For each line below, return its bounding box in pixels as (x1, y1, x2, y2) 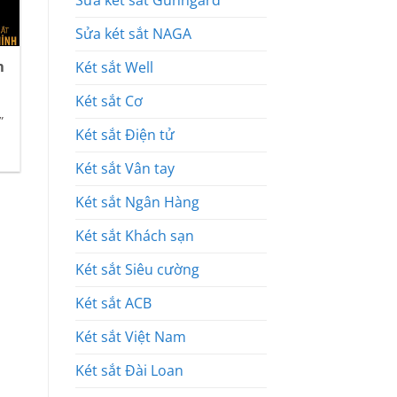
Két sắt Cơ (74, 91, 143, 112)
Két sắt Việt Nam (74, 327, 186, 347)
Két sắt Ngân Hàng (74, 192, 199, 213)
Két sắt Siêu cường (74, 260, 199, 280)
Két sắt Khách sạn (74, 226, 194, 246)
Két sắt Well (74, 58, 153, 78)
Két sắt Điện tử (74, 125, 175, 145)
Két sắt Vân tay (74, 159, 175, 179)
